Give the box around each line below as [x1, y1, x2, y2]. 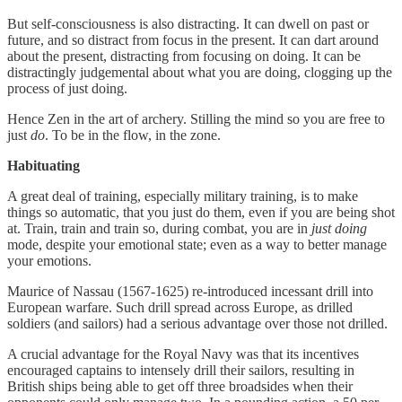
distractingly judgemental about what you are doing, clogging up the [7, 64, 392, 80]
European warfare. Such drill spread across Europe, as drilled [7, 299, 353, 315]
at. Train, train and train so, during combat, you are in [7, 220, 311, 236]
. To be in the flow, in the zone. [45, 127, 221, 143]
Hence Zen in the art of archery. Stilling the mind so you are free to [7, 110, 385, 127]
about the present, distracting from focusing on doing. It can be [7, 48, 361, 64]
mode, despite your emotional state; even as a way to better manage [7, 236, 387, 252]
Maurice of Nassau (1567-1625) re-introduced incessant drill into [7, 283, 373, 299]
